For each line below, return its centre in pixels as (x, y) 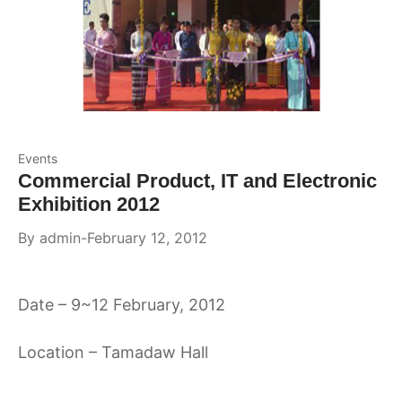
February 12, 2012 (147, 237)
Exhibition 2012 (89, 204)
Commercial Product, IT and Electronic (197, 180)
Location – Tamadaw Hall (113, 353)
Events (38, 158)
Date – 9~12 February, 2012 (122, 304)
